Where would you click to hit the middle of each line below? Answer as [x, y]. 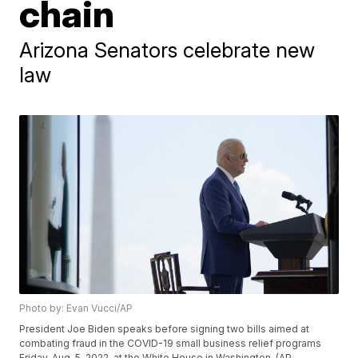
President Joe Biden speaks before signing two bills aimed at [165, 329]
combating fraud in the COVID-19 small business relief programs [171, 344]
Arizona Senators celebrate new [167, 50]
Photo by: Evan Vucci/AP [76, 308]
